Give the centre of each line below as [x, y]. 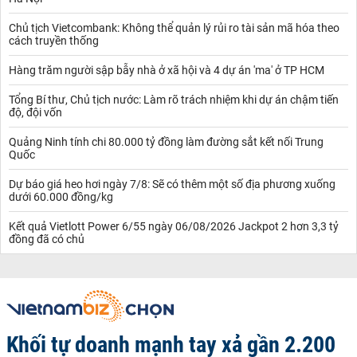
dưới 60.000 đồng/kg [61, 196]
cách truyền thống [54, 40]
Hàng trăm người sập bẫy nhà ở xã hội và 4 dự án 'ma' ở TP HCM [167, 70]
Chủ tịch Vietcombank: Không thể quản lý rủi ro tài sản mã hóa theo [174, 27]
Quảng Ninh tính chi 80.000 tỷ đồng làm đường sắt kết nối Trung [166, 141]
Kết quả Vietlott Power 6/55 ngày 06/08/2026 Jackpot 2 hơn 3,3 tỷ [174, 226]
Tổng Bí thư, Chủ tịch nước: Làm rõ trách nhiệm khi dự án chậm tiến [174, 99]
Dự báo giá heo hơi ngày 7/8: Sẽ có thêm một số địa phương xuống [172, 184]
